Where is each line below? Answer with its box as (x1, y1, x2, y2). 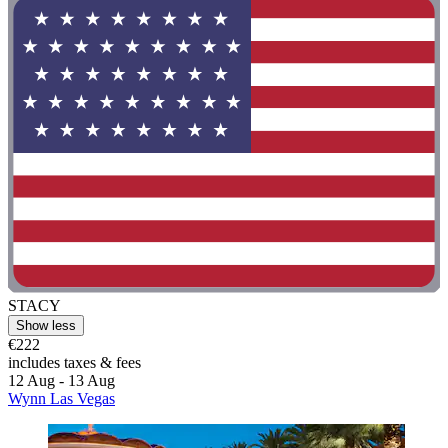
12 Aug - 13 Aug (8, 372, 115, 390)
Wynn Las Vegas (8, 390, 115, 408)
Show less (16, 318, 76, 334)
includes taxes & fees (8, 354, 141, 372)
